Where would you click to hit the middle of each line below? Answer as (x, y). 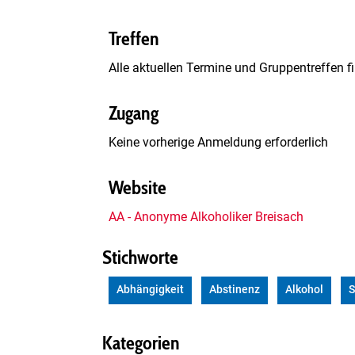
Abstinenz (235, 289)
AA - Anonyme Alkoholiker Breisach (206, 216)
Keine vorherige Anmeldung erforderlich (218, 142)
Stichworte (140, 257)
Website (137, 188)
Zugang (134, 113)
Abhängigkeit (150, 289)
